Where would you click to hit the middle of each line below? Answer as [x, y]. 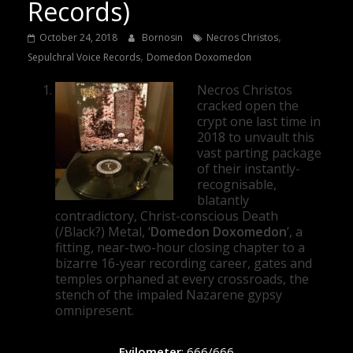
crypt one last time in [258, 121]
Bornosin [163, 37]
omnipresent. [94, 310]
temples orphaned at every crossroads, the [182, 279]
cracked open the [247, 105]
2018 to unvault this [255, 137]
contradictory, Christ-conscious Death [166, 216]
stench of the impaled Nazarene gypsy [168, 294]
